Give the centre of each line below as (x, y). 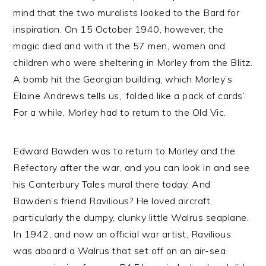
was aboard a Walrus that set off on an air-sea (120, 251)
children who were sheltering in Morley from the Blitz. (133, 62)
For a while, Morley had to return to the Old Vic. (120, 112)
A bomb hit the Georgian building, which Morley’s (123, 79)
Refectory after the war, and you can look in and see (132, 167)
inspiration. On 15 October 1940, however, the (118, 29)
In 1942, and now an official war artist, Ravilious (122, 234)
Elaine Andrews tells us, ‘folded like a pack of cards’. (130, 96)
